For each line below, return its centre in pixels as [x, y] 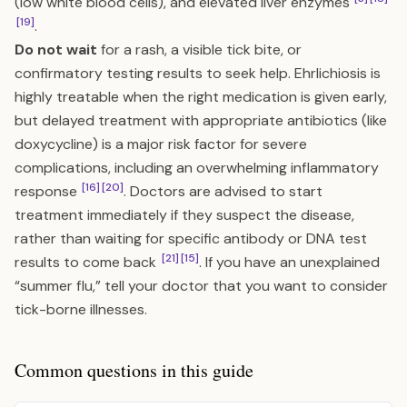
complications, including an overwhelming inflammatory [197, 168]
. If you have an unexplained [289, 262]
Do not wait [56, 50]
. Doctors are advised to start [223, 191]
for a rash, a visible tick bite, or [199, 50]
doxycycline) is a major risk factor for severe [161, 144]
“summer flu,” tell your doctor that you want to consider [201, 286]
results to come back [87, 262]
